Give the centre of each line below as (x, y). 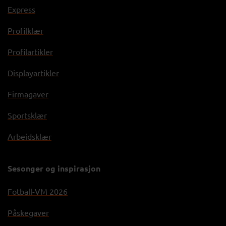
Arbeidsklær (30, 136)
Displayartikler (33, 72)
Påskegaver (28, 212)
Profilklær (25, 30)
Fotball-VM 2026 (38, 191)
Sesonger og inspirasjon (54, 168)
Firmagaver (28, 94)
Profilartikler (30, 51)
